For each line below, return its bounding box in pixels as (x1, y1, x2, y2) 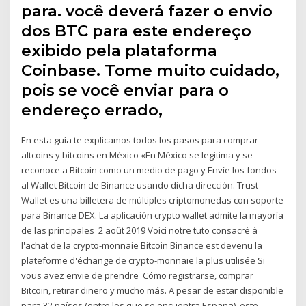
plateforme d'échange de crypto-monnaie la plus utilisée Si (21, 254, 266, 267)
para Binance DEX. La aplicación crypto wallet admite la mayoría (21, 209, 284, 222)
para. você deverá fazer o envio (21, 1, 273, 21)
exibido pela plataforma (21, 41, 218, 61)
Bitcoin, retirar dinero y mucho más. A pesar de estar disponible (21, 284, 284, 297)
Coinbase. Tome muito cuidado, (21, 61, 280, 81)
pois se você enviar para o (21, 81, 229, 100)
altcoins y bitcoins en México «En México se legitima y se (21, 149, 253, 162)
